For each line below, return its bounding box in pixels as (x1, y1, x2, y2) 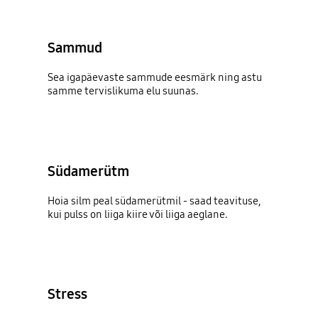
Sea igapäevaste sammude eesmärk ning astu (48, 71, 263, 84)
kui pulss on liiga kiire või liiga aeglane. (48, 207, 229, 221)
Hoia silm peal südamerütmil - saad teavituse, (48, 194, 261, 207)
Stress (48, 285, 88, 303)
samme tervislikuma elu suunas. (48, 84, 199, 98)
